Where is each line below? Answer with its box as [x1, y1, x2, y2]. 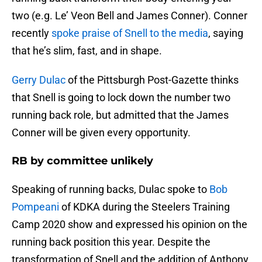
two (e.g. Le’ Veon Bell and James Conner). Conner [12, 9, 247, 22]
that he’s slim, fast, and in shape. [12, 44, 162, 57]
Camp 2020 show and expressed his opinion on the [12, 218, 247, 231]
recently [12, 27, 51, 40]
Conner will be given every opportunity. [12, 126, 191, 139]
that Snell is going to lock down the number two [12, 91, 230, 104]
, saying [208, 27, 243, 40]
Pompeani [12, 201, 59, 213]
